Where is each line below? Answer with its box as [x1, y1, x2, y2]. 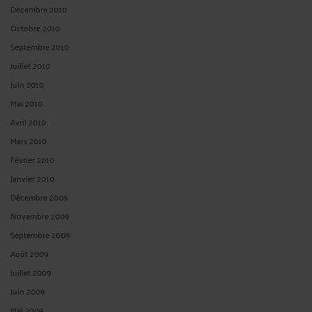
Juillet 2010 [10, 57, 50, 72]
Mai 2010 [10, 95, 42, 110]
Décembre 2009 [10, 189, 68, 204]
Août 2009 [10, 245, 49, 260]
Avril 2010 [10, 114, 46, 129]
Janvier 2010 [10, 170, 54, 185]
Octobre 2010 [10, 19, 60, 35]
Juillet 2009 [10, 264, 52, 279]
